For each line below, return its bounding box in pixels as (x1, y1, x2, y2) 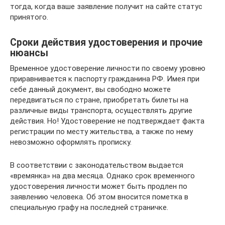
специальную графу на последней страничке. (10, 203, 168, 212)
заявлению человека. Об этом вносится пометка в (10, 192, 188, 201)
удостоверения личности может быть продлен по (10, 182, 187, 191)
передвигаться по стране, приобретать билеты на (10, 95, 188, 104)
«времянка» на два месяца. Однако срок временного (10, 171, 195, 180)
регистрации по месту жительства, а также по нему (10, 127, 193, 136)
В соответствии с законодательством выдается (10, 161, 183, 170)
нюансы (10, 47, 48, 59)
